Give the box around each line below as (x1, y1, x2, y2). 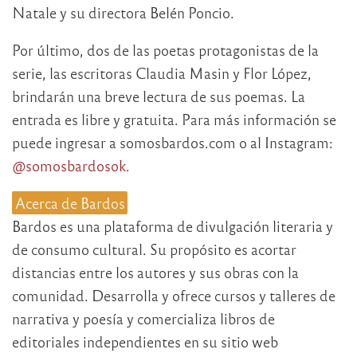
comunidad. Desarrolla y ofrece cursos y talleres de (12, 286, 335, 305)
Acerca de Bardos (14, 194, 125, 213)
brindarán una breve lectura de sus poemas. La (12, 87, 305, 106)
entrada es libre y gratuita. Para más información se (12, 110, 336, 129)
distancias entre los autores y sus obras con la (12, 263, 299, 282)
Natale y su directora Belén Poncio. (12, 3, 234, 22)
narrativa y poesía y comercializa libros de (12, 309, 275, 328)
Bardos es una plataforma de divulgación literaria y (12, 217, 333, 236)
